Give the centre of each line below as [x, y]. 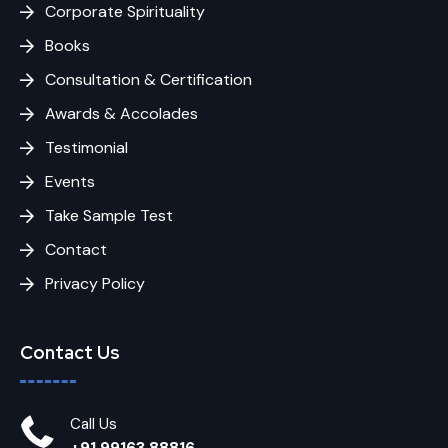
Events [70, 181]
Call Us [93, 423]
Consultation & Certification [148, 79]
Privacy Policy [95, 283]
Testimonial [86, 147]
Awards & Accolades [121, 113]
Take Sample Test [109, 215]
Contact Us [70, 352]
